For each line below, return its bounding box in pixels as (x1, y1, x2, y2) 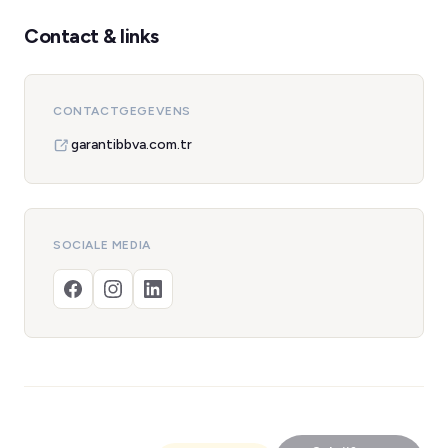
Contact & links (24, 24, 159, 48)
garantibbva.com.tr (71, 136, 192, 153)
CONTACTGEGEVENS (53, 104, 191, 118)
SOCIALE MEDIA (53, 238, 151, 252)
